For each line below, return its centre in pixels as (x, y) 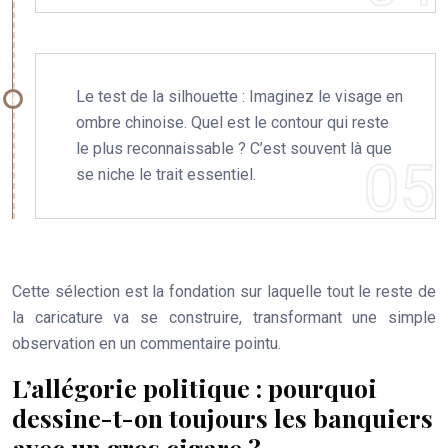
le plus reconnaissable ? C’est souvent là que (234, 148)
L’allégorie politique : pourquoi (194, 387)
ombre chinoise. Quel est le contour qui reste (232, 122)
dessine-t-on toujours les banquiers (222, 417)
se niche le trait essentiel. (166, 174)
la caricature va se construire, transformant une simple (224, 317)
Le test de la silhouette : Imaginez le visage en (239, 96)
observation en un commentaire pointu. (146, 343)
